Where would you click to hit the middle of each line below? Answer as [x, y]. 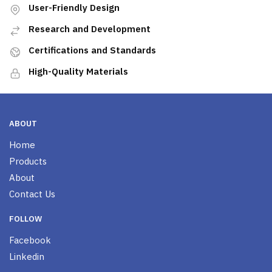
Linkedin [27, 256]
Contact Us [32, 194]
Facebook [30, 240]
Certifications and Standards [92, 50]
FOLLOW [25, 219]
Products [28, 161]
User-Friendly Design [74, 8]
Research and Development [90, 29]
